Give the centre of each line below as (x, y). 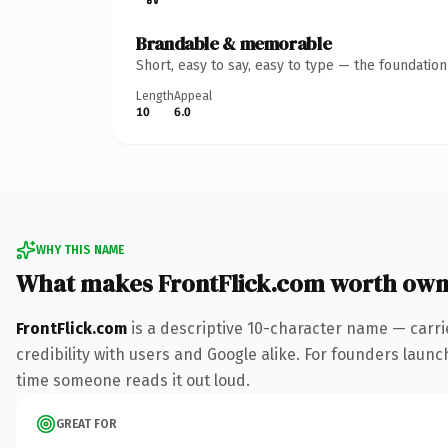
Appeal (193, 95)
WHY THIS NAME (80, 249)
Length (155, 95)
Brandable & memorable (234, 43)
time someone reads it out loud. (133, 380)
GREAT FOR (86, 423)
